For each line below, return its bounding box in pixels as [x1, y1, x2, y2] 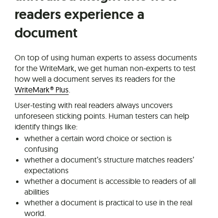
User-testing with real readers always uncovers [15, 100, 173, 110]
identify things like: [15, 121, 77, 131]
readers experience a [15, 5, 145, 23]
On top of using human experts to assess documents [15, 52, 197, 62]
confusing [24, 144, 58, 154]
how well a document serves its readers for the [15, 73, 175, 84]
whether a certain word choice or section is [24, 133, 172, 143]
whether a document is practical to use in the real [24, 197, 192, 207]
